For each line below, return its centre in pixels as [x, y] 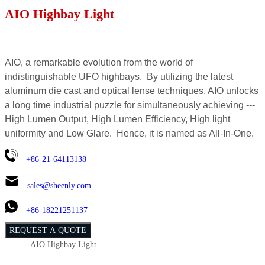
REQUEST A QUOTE [48, 230]
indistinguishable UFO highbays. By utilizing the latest [119, 76]
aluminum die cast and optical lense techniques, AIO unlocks [132, 91]
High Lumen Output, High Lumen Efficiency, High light [117, 119]
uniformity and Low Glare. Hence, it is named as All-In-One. [129, 133]
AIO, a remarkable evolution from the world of [99, 62]
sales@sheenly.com [59, 185]
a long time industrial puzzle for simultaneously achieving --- [130, 105]
